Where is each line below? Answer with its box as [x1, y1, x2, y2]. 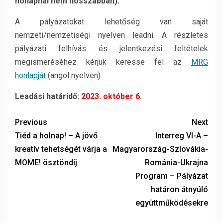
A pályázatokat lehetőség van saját [15, 16, 208, 26]
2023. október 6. [79, 91, 142, 101]
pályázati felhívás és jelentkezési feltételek [15, 43, 208, 53]
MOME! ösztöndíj [15, 157, 77, 167]
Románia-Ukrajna [145, 157, 208, 167]
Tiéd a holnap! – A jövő [15, 130, 98, 140]
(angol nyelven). [46, 70, 102, 80]
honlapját [15, 70, 46, 80]
